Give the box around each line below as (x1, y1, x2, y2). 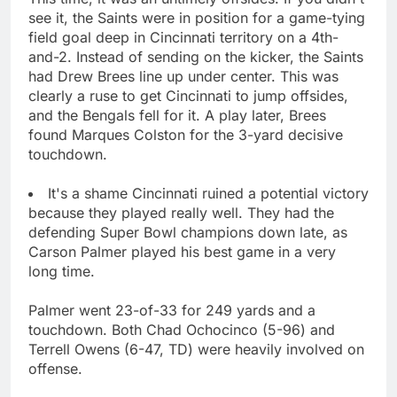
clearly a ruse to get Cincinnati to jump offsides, (28, 86, 348, 105)
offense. (28, 359, 82, 378)
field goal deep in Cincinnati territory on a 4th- (28, 27, 339, 46)
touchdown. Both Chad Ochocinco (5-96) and (28, 320, 335, 339)
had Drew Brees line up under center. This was (28, 66, 339, 85)
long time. (28, 261, 95, 280)
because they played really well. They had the (28, 203, 334, 222)
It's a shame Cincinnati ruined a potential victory (48, 183, 369, 202)
